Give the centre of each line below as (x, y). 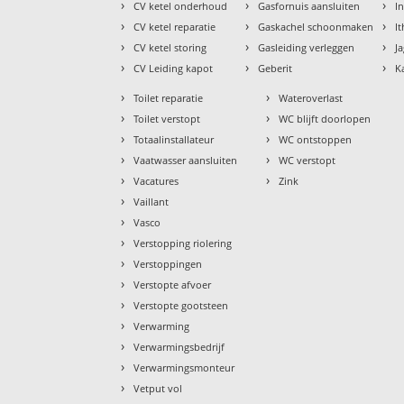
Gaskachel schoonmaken (316, 27)
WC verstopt (308, 161)
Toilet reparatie (169, 98)
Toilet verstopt (167, 119)
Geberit (275, 69)
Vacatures (156, 181)
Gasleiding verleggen (307, 48)
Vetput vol (158, 389)
